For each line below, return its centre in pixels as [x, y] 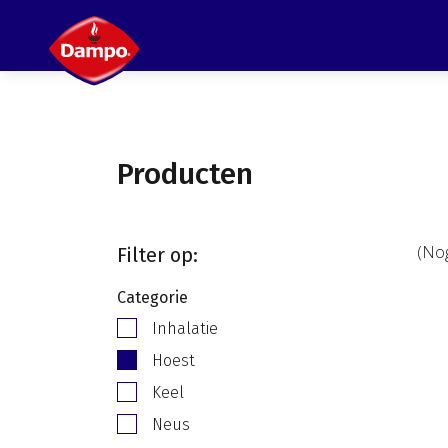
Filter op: [157, 255]
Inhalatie [185, 328]
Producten [185, 174]
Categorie [152, 297]
